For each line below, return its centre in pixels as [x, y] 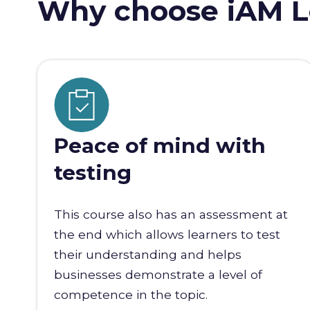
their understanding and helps [147, 255]
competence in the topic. [130, 295]
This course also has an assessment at [171, 215]
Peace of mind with [159, 146]
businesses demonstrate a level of [158, 275]
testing [92, 173]
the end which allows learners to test [167, 235]
